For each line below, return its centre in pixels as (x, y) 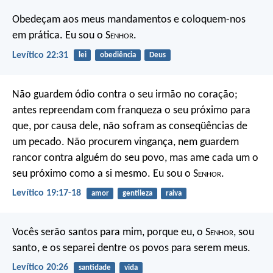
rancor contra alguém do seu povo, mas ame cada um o (135, 158)
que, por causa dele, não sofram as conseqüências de (130, 126)
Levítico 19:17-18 (47, 193)
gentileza (137, 193)
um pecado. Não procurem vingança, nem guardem (126, 142)
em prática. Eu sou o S (61, 36)
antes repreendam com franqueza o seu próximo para (131, 110)
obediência (118, 55)
